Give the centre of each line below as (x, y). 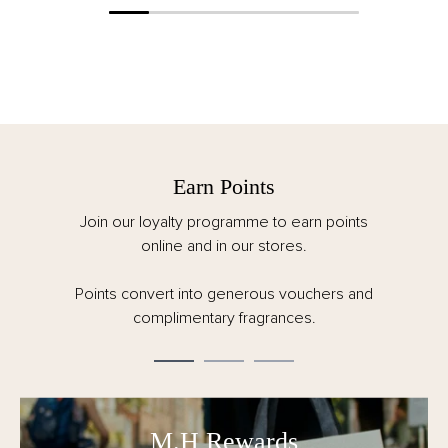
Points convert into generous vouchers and (224, 293)
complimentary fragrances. (224, 317)
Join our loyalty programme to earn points (224, 221)
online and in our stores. (224, 245)
